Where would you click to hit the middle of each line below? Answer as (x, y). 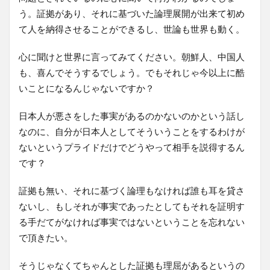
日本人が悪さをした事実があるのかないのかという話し (132, 115)
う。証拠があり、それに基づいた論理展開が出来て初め (132, 13)
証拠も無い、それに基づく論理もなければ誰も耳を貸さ (132, 190)
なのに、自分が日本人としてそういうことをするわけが (132, 131)
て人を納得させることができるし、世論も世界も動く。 (132, 29)
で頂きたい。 (46, 237)
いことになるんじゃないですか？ (86, 88)
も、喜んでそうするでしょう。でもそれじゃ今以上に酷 (132, 72)
